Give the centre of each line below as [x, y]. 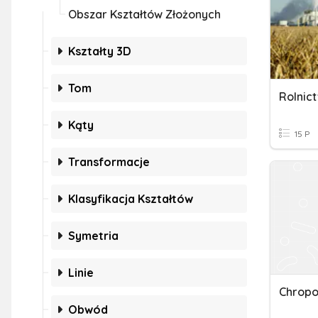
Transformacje [109, 162]
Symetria [93, 236]
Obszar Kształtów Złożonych [144, 14]
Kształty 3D [100, 51]
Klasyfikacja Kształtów [131, 199]
